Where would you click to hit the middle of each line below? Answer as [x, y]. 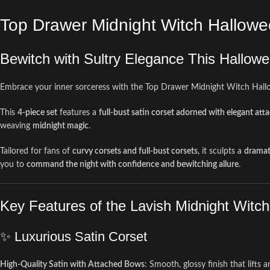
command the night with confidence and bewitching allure [133, 165]
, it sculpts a [221, 151]
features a [78, 113]
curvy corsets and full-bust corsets [135, 151]
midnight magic [61, 126]
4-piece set [37, 113]
